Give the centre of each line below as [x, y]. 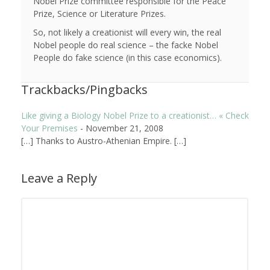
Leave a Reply [59, 178]
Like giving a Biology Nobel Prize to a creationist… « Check [135, 116]
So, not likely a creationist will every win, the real [127, 33]
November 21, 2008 [124, 128]
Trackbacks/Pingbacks [84, 90]
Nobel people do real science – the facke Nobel [126, 45]
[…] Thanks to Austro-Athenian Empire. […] [104, 141]
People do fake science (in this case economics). [127, 58]
